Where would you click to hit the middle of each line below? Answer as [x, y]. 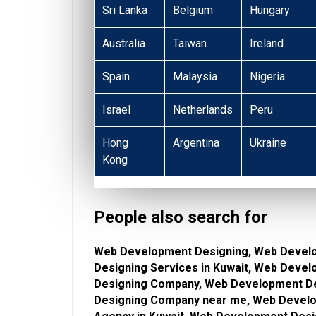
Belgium [193, 11]
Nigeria [268, 77]
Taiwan [190, 44]
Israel [117, 110]
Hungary [270, 11]
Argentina [196, 143]
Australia [124, 44]
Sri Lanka [125, 11]
